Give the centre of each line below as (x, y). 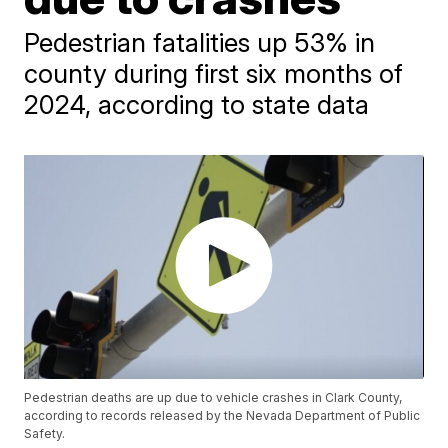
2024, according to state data (197, 104)
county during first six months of (214, 73)
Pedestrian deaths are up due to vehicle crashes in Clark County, (213, 398)
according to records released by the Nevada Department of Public (222, 416)
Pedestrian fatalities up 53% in (200, 42)
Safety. (45, 434)
